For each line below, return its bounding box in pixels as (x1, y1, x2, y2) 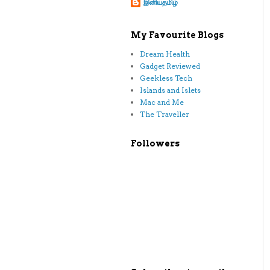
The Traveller (140, 110, 189, 119)
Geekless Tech (140, 74, 192, 83)
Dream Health (140, 49, 190, 58)
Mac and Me (140, 98, 184, 107)
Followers (131, 139, 180, 148)
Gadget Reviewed (140, 61, 200, 71)
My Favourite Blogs (131, 30, 224, 40)
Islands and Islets (140, 86, 201, 95)
